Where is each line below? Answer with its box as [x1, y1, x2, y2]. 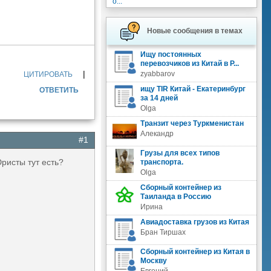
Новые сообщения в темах [147, 27, 243, 35]
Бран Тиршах [140, 228, 186, 237]
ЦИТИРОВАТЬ [23, 70, 73, 79]
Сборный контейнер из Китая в [140, 247, 250, 256]
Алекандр [140, 129, 174, 138]
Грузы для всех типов [140, 149, 220, 157]
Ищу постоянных [140, 50, 201, 59]
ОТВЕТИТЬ [39, 86, 79, 94]
